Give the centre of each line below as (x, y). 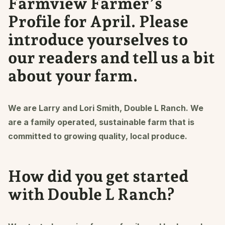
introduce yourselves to (98, 39)
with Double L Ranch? (91, 194)
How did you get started (98, 176)
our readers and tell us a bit (111, 58)
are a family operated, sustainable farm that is (101, 122)
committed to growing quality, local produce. (99, 136)
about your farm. (73, 76)
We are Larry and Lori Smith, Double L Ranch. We (106, 108)
